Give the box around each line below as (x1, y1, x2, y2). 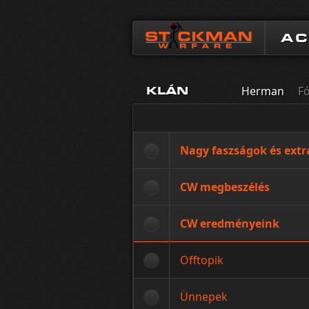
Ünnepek (180, 289, 228, 304)
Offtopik (180, 252, 223, 268)
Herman (241, 83, 284, 99)
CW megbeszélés (180, 179, 270, 195)
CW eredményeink (180, 216, 279, 231)
